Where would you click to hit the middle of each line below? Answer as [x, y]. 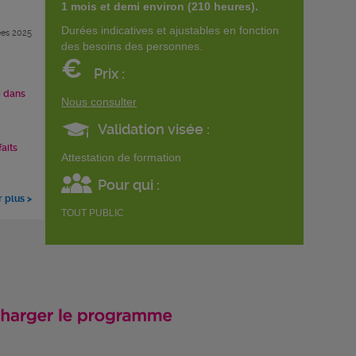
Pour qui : [129, 184]
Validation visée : [153, 129]
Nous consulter [99, 101]
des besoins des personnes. [132, 46]
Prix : [109, 73]
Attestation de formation [121, 157]
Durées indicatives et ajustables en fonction [170, 30]
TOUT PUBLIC [93, 213]
